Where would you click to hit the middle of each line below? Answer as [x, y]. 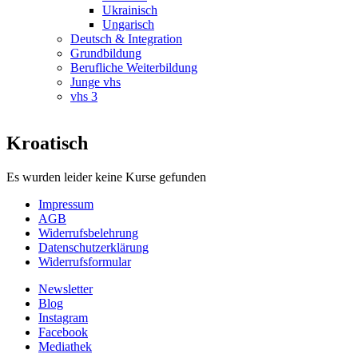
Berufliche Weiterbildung [134, 67]
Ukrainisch [130, 10]
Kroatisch [47, 143]
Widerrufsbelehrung [88, 233]
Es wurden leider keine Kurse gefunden [106, 177]
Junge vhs [95, 82]
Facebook [63, 332]
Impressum [66, 204]
